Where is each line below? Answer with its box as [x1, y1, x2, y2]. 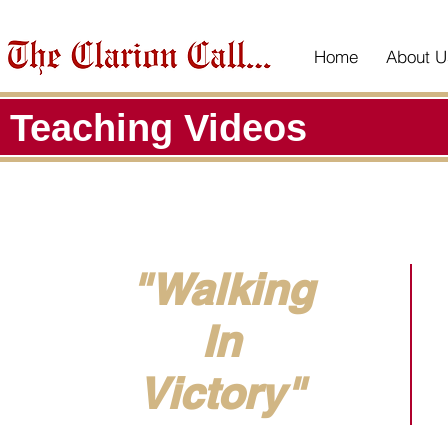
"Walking [129, 264, 313, 315]
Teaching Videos [10, 107, 307, 149]
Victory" [138, 368, 304, 419]
